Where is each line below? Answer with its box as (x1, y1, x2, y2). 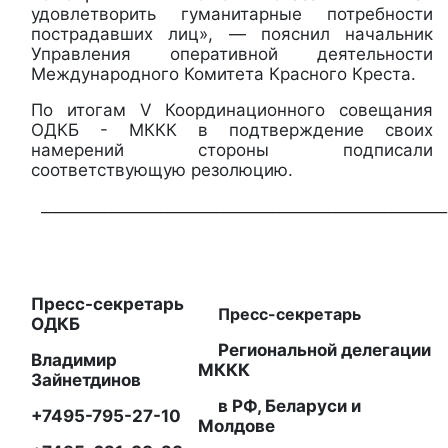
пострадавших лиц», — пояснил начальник (31, 23, 433, 44)
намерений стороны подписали (31, 139, 433, 160)
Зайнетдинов (31, 369, 141, 390)
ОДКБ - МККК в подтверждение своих (31, 119, 433, 140)
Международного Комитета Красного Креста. (31, 63, 416, 84)
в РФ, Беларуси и (198, 395, 361, 416)
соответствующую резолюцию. (31, 159, 293, 180)
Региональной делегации (198, 339, 431, 360)
